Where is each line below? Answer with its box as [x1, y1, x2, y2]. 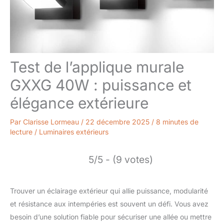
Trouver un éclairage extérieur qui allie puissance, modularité [10, 186, 208, 195]
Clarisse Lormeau [23, 117, 81, 126]
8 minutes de [156, 117, 198, 126]
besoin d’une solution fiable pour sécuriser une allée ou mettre [10, 212, 211, 221]
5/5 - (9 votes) [88, 153, 153, 165]
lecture [10, 127, 32, 136]
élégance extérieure [10, 94, 148, 112]
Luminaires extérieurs [39, 127, 108, 136]
